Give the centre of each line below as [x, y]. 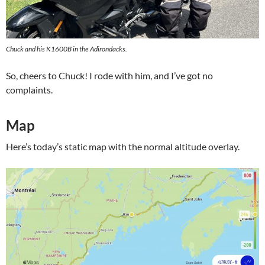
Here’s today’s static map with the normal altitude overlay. [123, 146]
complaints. [29, 89]
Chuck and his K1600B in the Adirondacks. [67, 49]
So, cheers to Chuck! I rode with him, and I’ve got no [109, 75]
